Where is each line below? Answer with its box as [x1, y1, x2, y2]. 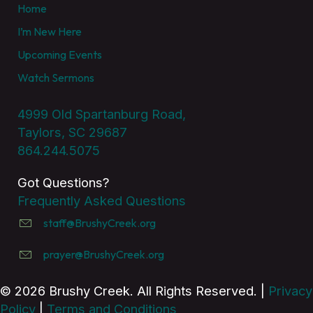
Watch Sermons [17, 71, 94, 85]
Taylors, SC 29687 [17, 124, 127, 140]
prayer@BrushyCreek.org [43, 247, 164, 262]
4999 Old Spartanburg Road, [17, 106, 186, 122]
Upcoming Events [17, 48, 102, 62]
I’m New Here [17, 24, 82, 39]
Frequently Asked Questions [17, 193, 186, 209]
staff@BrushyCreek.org [43, 216, 156, 231]
